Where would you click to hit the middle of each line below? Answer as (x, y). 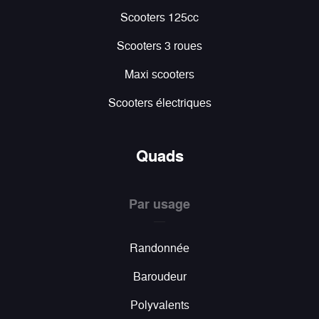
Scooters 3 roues (159, 45)
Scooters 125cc (159, 16)
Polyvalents (159, 304)
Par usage (159, 203)
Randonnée (159, 247)
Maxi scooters (159, 73)
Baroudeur (159, 276)
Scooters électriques (159, 102)
